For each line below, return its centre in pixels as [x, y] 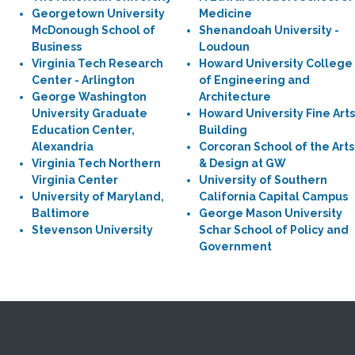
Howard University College [276, 63]
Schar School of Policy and [274, 230]
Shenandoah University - [269, 30]
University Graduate [90, 113]
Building [223, 130]
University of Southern [263, 180]
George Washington [89, 97]
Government [235, 246]
